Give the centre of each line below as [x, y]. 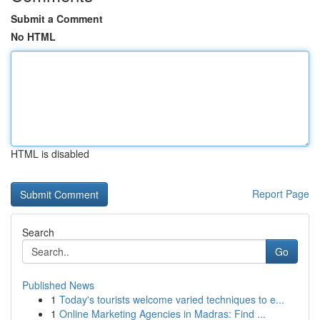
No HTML [33, 36]
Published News [58, 285]
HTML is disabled [50, 154]
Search [38, 232]
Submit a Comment [57, 19]
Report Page [281, 194]
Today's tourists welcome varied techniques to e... [172, 299]
